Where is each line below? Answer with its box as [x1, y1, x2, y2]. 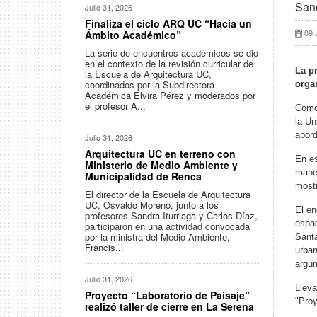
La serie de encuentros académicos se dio [85, 46, 258, 59]
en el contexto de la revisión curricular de [85, 57, 253, 70]
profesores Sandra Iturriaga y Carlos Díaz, [85, 209, 258, 222]
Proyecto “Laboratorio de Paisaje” [85, 288, 250, 302]
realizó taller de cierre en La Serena [85, 299, 254, 313]
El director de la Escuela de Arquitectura [85, 188, 250, 201]
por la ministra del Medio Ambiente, [85, 230, 230, 243]
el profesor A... [85, 99, 146, 113]
